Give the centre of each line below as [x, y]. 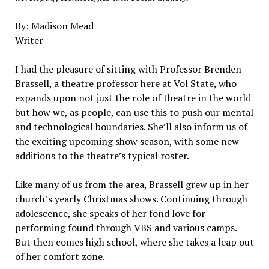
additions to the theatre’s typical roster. [102, 155]
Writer [29, 40]
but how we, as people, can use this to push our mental [134, 112]
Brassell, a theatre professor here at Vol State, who [125, 83]
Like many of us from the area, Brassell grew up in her [131, 184]
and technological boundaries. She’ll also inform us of [131, 126]
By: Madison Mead [54, 26]
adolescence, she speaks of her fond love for [110, 213]
